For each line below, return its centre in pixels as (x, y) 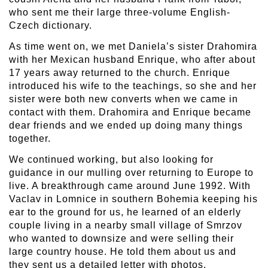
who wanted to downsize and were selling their (121, 239)
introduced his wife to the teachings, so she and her (133, 86)
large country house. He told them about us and (123, 252)
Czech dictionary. (51, 25)
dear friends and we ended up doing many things (126, 126)
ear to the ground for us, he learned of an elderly (125, 212)
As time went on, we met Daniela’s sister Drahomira (133, 47)
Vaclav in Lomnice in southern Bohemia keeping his (133, 199)
